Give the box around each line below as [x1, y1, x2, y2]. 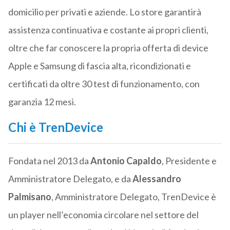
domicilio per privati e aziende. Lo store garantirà [8, 6, 201, 18]
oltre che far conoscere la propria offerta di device [8, 42, 208, 54]
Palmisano [8, 191, 51, 203]
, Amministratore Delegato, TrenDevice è [51, 191, 216, 203]
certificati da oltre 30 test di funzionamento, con [8, 78, 200, 90]
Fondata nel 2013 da [8, 155, 90, 167]
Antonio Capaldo [90, 155, 162, 167]
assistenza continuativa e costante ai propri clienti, [8, 24, 208, 36]
